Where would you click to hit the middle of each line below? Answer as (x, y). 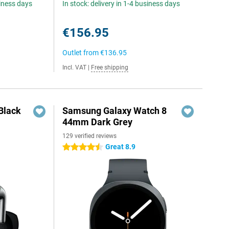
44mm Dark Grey (98, 122)
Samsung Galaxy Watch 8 (115, 111)
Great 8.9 (121, 147)
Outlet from (82, 53)
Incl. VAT (75, 67)
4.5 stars (77, 147)
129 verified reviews (90, 136)
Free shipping (110, 67)
